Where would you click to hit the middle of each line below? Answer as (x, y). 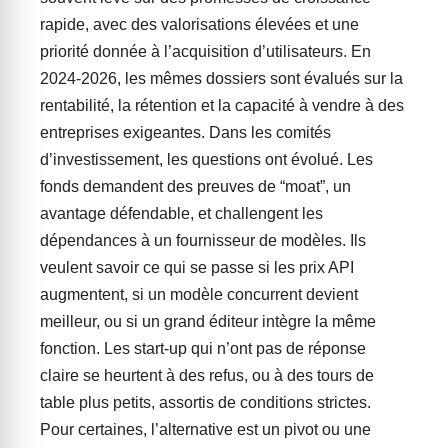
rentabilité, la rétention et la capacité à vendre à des (222, 105)
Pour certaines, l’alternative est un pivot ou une (205, 429)
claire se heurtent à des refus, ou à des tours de (207, 375)
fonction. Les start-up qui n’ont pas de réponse (203, 348)
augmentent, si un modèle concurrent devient (199, 294)
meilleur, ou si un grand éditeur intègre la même (208, 321)
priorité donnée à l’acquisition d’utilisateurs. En (205, 51)
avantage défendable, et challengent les (181, 213)
